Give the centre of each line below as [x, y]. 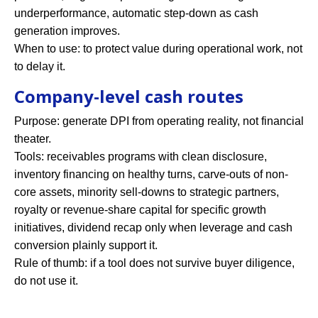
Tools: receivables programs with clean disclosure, [141, 156]
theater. [33, 138]
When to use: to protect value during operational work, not [158, 48]
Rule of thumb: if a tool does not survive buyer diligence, [154, 263]
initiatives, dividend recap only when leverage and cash [153, 227]
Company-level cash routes [129, 96]
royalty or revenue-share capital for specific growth [140, 209]
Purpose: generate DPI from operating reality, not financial [159, 121]
